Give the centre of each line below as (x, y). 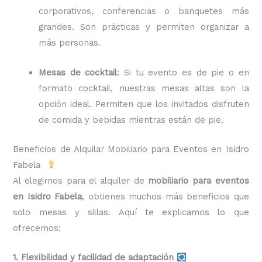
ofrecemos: (37, 228)
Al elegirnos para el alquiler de (81, 180)
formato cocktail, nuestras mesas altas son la (144, 88)
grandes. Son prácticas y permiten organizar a (144, 27)
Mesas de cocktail (78, 72)
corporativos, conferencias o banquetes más (144, 11)
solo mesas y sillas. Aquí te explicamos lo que (131, 212)
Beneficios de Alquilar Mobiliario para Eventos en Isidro (131, 149)
